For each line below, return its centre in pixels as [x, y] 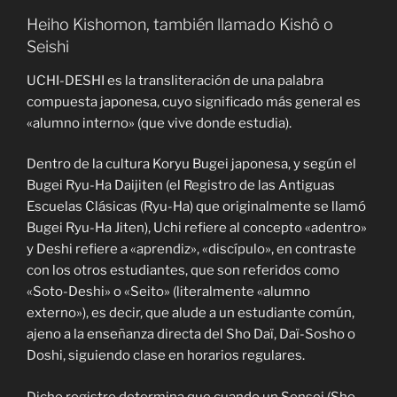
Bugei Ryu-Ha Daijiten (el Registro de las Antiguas [181, 186]
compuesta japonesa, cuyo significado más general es [194, 101]
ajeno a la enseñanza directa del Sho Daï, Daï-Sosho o [191, 335]
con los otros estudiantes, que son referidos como [183, 271]
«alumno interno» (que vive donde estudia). [159, 123]
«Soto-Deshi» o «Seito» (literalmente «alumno [168, 292]
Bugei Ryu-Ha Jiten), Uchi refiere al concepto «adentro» [197, 228]
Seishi [48, 47]
